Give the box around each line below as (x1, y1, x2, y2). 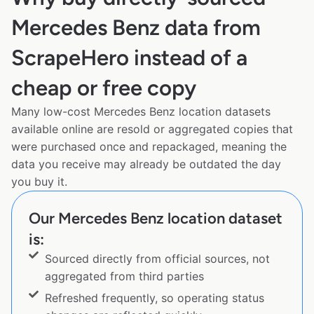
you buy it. (11, 174, 67, 189)
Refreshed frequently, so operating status (44, 290, 264, 305)
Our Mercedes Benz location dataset (29, 208, 282, 228)
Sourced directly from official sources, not (44, 251, 270, 266)
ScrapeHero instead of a (11, 44, 247, 71)
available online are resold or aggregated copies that (11, 121, 293, 136)
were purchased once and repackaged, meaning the (11, 139, 287, 153)
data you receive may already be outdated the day (11, 156, 281, 171)
